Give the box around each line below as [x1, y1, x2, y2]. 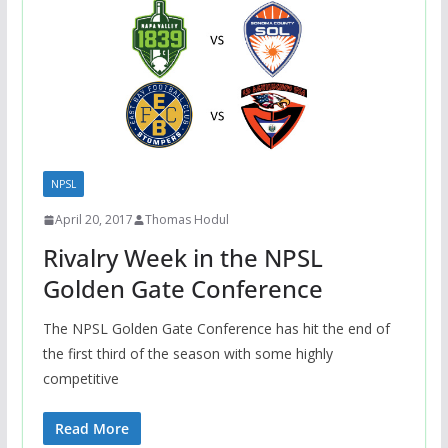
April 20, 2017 [54, 211, 133, 229]
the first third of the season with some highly [42, 344, 333, 364]
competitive [42, 369, 119, 389]
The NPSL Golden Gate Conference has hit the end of [42, 319, 390, 339]
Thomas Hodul [144, 211, 229, 229]
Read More [54, 419, 129, 439]
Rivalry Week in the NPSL [42, 241, 323, 275]
